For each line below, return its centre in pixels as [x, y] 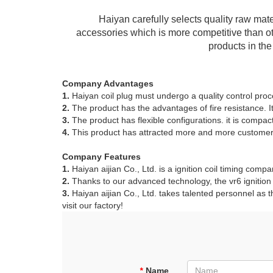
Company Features [101, 157]
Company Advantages [108, 83]
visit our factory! [93, 205]
